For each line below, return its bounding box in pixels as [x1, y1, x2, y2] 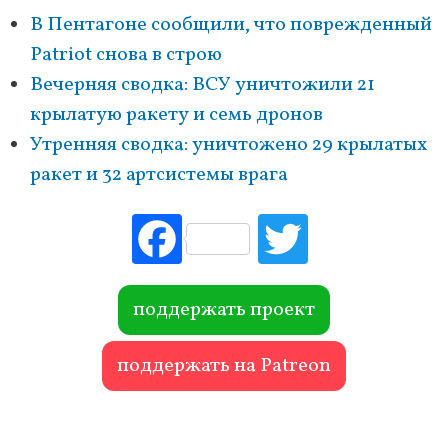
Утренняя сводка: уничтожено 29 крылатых [30, 131, 427, 160]
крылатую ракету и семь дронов [30, 101, 323, 130]
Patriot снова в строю [30, 41, 222, 70]
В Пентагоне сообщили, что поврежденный [30, 11, 432, 40]
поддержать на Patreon [117, 352, 331, 381]
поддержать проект [133, 296, 315, 325]
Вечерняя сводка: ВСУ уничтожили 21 [30, 71, 375, 100]
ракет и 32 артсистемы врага [30, 161, 288, 190]
